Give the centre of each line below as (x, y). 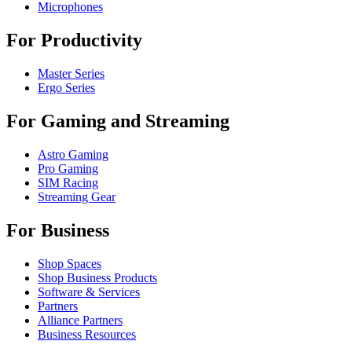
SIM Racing (68, 182)
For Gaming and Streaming (118, 121)
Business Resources (87, 334)
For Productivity (74, 40)
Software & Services (89, 291)
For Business (58, 230)
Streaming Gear (77, 196)
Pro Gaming (68, 168)
